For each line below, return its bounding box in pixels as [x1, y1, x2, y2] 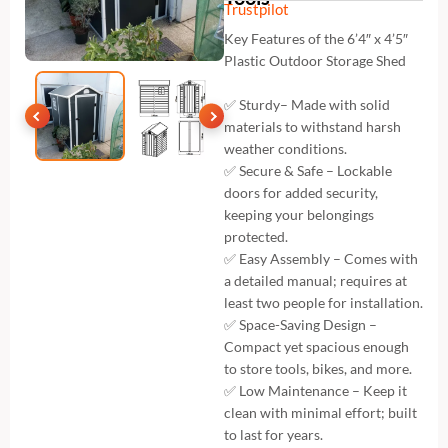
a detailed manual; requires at [224, 272, 407, 290]
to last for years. [224, 426, 323, 444]
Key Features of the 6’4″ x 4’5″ [224, 30, 408, 48]
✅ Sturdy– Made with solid [224, 96, 390, 114]
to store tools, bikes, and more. [224, 360, 412, 378]
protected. [224, 228, 288, 246]
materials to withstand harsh [224, 118, 401, 136]
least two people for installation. [224, 294, 423, 312]
